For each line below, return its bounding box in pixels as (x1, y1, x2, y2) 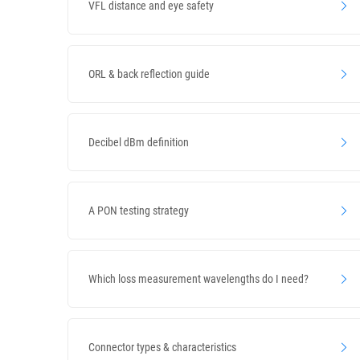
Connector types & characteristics (88, 340, 236, 354)
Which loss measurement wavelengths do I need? (88, 272, 309, 285)
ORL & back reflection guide (88, 67, 210, 80)
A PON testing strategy (88, 203, 189, 217)
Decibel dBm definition (88, 135, 189, 149)
